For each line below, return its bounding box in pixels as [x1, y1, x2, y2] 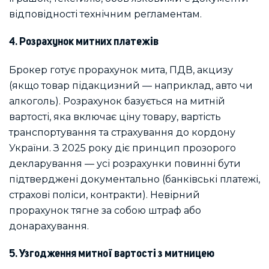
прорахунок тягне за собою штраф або [9, 204, 201, 216]
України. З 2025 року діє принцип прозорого [9, 142, 236, 154]
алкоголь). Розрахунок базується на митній [9, 95, 225, 107]
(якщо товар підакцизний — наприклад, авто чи [9, 79, 253, 91]
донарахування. [9, 220, 89, 232]
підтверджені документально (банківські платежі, [9, 173, 260, 185]
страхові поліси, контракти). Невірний [9, 189, 200, 201]
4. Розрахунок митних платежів [9, 36, 159, 47]
